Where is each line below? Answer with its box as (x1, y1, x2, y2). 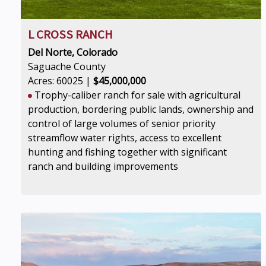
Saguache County (28, 60, 106, 73)
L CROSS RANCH (28, 27, 113, 42)
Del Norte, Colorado (28, 46, 118, 59)
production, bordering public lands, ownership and (28, 103, 254, 116)
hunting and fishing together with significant (28, 145, 227, 159)
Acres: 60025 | (28, 74, 93, 87)
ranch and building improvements (28, 160, 178, 173)
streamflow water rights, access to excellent (28, 131, 221, 144)
